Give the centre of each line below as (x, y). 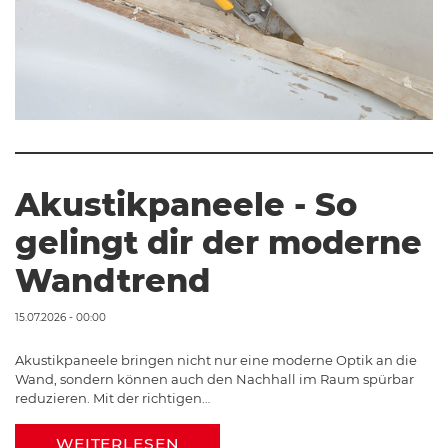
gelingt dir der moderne (218, 243)
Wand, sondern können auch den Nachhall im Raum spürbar (214, 379)
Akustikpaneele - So (186, 205)
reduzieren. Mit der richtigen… (112, 398)
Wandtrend (112, 281)
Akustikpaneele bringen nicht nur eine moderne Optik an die (216, 360)
